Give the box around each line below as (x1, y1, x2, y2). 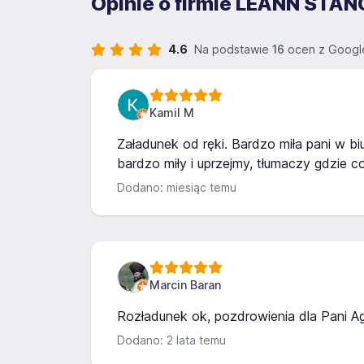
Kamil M (149, 106, 194, 119)
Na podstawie (194, 42, 272, 56)
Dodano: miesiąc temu (117, 180, 236, 194)
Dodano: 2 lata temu (117, 333, 226, 347)
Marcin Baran (149, 278, 221, 292)
